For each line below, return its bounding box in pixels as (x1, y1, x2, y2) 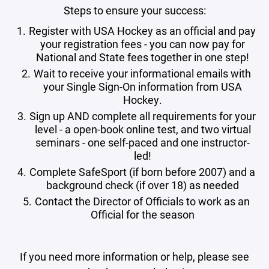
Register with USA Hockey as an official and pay (29, 23, 256, 38)
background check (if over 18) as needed (46, 178, 239, 192)
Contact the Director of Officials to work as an (35, 194, 250, 208)
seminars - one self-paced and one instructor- (35, 135, 250, 150)
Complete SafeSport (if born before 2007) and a (29, 165, 256, 179)
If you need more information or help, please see (20, 249, 249, 264)
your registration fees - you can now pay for (40, 37, 245, 51)
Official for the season (91, 207, 195, 222)
